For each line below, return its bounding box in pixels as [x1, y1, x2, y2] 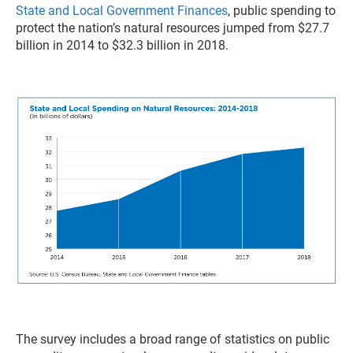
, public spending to [228, 3, 336, 19]
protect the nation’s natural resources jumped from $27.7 [16, 20, 329, 36]
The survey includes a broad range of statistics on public [16, 332, 329, 347]
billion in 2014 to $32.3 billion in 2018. [16, 38, 229, 54]
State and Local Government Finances [16, 3, 228, 19]
